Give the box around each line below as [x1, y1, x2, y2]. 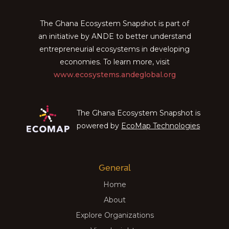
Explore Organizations [75, 210, 154, 220]
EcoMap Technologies [121, 121, 200, 131]
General [98, 162, 131, 173]
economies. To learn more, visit [59, 57, 170, 66]
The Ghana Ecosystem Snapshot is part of [40, 18, 189, 28]
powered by [77, 121, 122, 131]
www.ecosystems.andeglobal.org [53, 70, 176, 79]
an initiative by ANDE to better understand [38, 31, 191, 41]
